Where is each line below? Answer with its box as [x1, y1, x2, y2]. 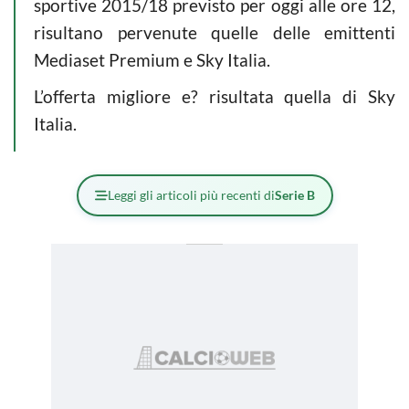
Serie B [274, 186, 315, 203]
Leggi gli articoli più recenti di [107, 186, 275, 203]
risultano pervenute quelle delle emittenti [34, 21, 395, 43]
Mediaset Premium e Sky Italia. [34, 48, 270, 70]
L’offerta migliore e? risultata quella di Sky [34, 85, 395, 107]
